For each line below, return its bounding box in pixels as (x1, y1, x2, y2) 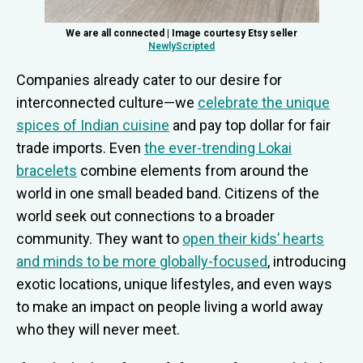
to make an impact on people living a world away (16, 298, 323, 316)
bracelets (16, 162, 77, 180)
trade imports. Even (16, 139, 144, 157)
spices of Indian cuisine (16, 117, 169, 135)
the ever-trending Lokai (144, 139, 292, 157)
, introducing (267, 253, 346, 271)
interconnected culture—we (16, 94, 198, 112)
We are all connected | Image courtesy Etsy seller (66, 28, 297, 40)
